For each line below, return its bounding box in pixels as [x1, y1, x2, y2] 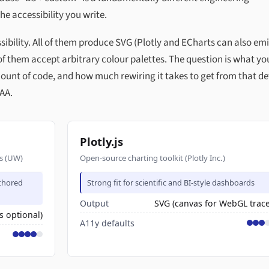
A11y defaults [80, 217, 134, 229]
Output [80, 197, 109, 209]
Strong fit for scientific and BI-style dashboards [87, 177, 255, 189]
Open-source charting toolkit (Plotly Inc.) [80, 152, 225, 163]
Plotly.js [80, 134, 123, 150]
